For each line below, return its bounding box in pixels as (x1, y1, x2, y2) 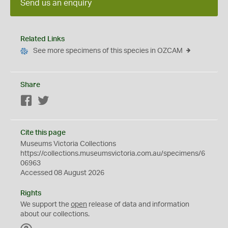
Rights (20, 190, 41, 197)
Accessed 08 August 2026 (20, 169, 104, 177)
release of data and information (87, 201, 189, 208)
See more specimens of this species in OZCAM (33, 47, 183, 54)
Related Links (20, 36, 65, 43)
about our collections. (20, 211, 90, 218)
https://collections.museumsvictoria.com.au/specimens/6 (20, 150, 205, 157)
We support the (20, 201, 71, 208)
